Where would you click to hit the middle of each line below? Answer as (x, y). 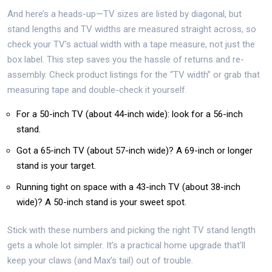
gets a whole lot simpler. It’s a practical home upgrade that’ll (126, 245)
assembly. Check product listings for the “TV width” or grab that (134, 75)
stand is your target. (56, 166)
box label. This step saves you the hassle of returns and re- (126, 59)
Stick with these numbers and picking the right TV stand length (131, 230)
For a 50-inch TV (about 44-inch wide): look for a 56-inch (130, 114)
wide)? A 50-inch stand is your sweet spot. (101, 202)
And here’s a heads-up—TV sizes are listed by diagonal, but (124, 14)
